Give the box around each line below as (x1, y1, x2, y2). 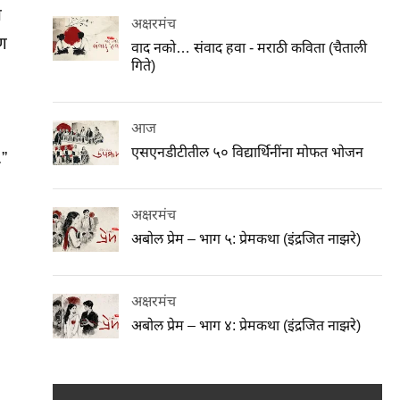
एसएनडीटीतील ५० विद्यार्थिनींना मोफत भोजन (131, 144, 364, 160)
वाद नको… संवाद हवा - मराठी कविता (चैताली (131, 39, 368, 55)
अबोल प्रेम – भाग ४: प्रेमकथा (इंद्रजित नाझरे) (131, 317, 362, 333)
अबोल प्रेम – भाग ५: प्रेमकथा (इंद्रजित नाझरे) (131, 230, 362, 246)
